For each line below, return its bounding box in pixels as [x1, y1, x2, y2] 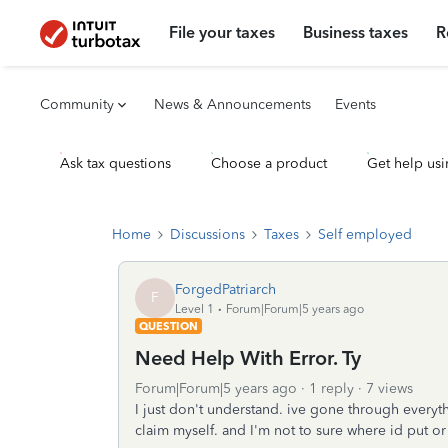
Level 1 [175, 301, 214, 316]
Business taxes [303, 23, 409, 42]
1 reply [309, 380, 354, 397]
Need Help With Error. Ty [135, 346, 361, 370]
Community [40, 96, 114, 113]
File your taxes [169, 23, 276, 42]
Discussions [170, 226, 245, 243]
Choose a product [211, 155, 327, 172]
